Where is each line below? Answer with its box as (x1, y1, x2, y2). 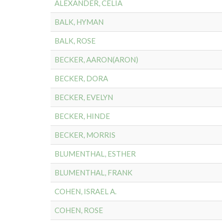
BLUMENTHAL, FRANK (55, 168, 132, 177)
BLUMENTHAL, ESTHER (55, 149, 136, 158)
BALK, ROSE (55, 36, 96, 45)
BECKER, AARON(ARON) (55, 55, 138, 64)
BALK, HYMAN (55, 17, 104, 26)
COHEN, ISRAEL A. (55, 187, 116, 196)
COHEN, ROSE (55, 206, 103, 215)
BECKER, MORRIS (55, 130, 115, 139)
